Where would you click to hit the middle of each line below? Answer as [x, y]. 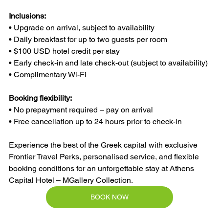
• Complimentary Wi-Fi [48, 75]
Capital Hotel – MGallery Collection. [71, 180]
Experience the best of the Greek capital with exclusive [104, 145]
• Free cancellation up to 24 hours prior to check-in [95, 121]
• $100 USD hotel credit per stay [64, 51]
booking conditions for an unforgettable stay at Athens [102, 168]
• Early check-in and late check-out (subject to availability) [108, 63]
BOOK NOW [109, 197]
